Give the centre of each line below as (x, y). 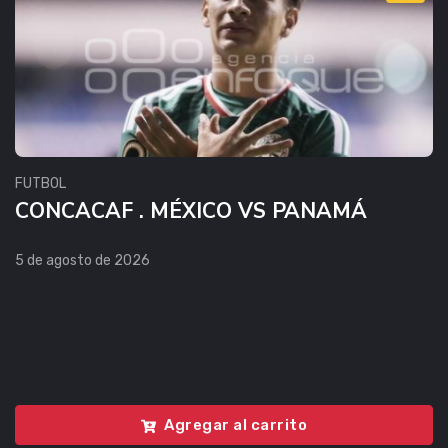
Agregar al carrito (235, 425)
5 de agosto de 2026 (82, 260)
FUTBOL (40, 183)
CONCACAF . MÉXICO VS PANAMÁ (191, 210)
